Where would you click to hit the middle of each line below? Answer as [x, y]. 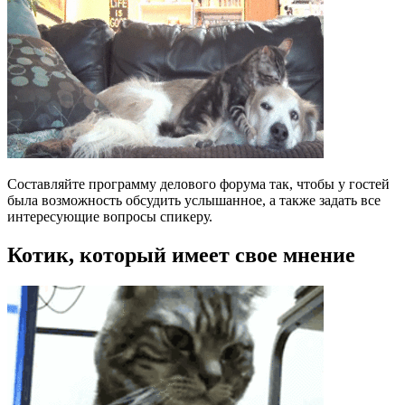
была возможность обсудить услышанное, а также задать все [194, 200]
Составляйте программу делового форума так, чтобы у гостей [198, 184]
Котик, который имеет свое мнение [181, 254]
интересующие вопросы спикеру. [110, 216]
